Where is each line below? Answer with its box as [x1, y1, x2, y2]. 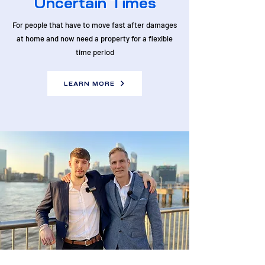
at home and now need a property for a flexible [17, 34, 173, 43]
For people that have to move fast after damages [12, 20, 177, 30]
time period [75, 47, 114, 57]
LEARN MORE [64, 80, 115, 87]
